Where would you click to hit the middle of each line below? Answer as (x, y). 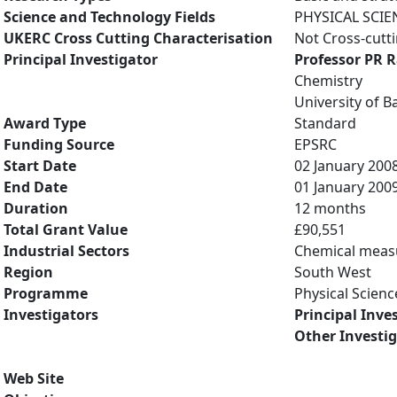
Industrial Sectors (66, 251)
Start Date (40, 166)
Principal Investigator (81, 59)
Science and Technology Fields (109, 17)
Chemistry (328, 81)
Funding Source (59, 144)
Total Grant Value (66, 230)
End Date (35, 187)
